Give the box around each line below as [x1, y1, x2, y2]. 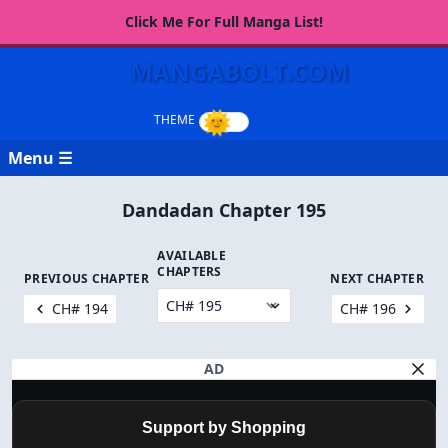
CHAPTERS [157, 263, 222, 280]
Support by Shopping [142, 419, 306, 436]
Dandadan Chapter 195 [122, 198, 326, 222]
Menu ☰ [8, 147, 72, 169]
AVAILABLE [157, 247, 227, 264]
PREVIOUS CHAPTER [24, 270, 149, 287]
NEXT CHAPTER [330, 270, 424, 287]
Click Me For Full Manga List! [125, 12, 323, 31]
